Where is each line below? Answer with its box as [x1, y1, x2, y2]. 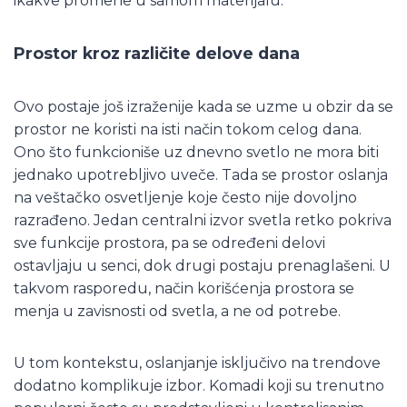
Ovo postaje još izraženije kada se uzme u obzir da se [14, 97, 393, 115]
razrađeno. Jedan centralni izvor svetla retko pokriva [14, 211, 392, 229]
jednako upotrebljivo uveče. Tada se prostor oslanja [14, 165, 388, 184]
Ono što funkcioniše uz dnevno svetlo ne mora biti [14, 143, 379, 161]
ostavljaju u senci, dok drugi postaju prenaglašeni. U [14, 256, 391, 274]
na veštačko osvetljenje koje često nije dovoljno [14, 188, 357, 206]
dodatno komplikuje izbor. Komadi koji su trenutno [14, 376, 384, 394]
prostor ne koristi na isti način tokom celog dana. [14, 120, 362, 138]
